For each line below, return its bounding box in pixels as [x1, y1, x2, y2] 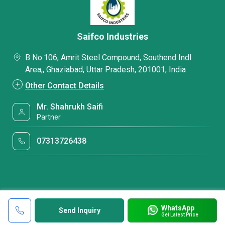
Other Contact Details [25, 81, 104, 90]
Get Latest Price [161, 211, 198, 217]
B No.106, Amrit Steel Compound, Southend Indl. [25, 53, 193, 62]
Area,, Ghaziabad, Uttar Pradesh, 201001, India [25, 65, 186, 74]
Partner [37, 113, 61, 121]
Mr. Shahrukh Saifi [37, 102, 103, 111]
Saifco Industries [77, 31, 148, 42]
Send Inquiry [58, 206, 100, 214]
